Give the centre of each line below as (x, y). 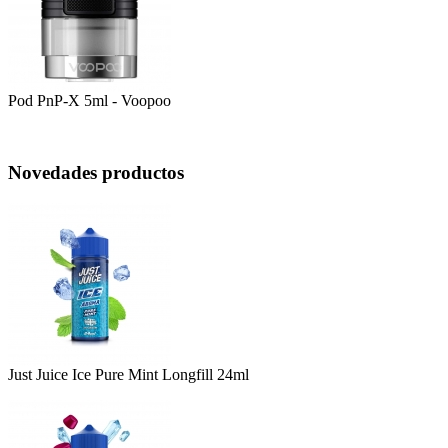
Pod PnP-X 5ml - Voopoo (89, 100)
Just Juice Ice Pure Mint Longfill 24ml (128, 375)
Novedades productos (96, 173)
